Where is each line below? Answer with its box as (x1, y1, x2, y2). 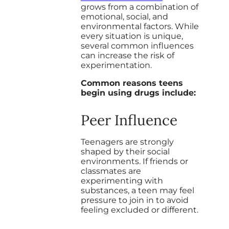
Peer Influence (81, 111, 177, 130)
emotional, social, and (81, 12, 168, 22)
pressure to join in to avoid (81, 195, 189, 205)
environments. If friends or (81, 156, 188, 167)
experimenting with (81, 176, 163, 186)
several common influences (81, 41, 194, 51)
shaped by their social (81, 147, 170, 157)
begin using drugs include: (81, 88, 196, 98)
